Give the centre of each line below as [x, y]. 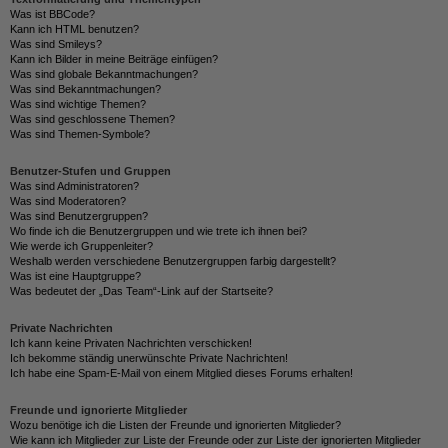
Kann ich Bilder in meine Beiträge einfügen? [114, 59]
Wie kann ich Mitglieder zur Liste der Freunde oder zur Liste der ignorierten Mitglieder [215, 440]
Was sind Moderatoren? [68, 201]
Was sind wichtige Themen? [78, 104]
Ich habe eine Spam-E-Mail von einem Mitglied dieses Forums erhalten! [181, 373]
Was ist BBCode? [52, 14]
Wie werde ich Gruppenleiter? [81, 246]
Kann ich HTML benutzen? [74, 29]
